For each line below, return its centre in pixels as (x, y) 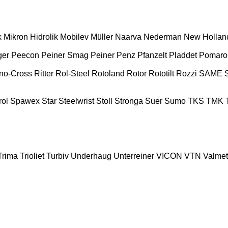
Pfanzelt (152, 55)
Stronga (129, 101)
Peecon (25, 55)
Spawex (25, 101)
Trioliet (32, 156)
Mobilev (74, 37)
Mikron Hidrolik (31, 37)
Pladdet (183, 55)
